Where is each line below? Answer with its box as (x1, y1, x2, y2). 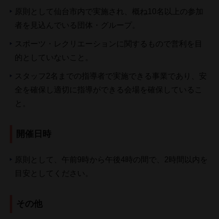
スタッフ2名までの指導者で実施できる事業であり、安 (15, 72, 207, 81)
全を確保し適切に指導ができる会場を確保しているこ (15, 86, 202, 94)
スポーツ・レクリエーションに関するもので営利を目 (15, 40, 202, 48)
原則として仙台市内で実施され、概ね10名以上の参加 (15, 7, 203, 16)
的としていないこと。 (15, 53, 93, 62)
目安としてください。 (15, 169, 93, 178)
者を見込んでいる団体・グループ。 (15, 21, 140, 30)
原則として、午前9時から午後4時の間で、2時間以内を (15, 155, 208, 164)
